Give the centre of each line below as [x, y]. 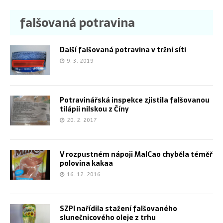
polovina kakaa [86, 163]
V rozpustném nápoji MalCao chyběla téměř [136, 154]
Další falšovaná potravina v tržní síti [123, 50]
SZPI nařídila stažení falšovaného [118, 208]
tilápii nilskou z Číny [94, 109]
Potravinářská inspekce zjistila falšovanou [135, 100]
